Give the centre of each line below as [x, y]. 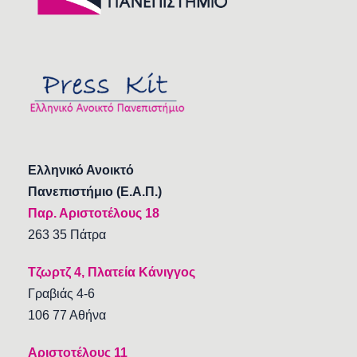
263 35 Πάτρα [67, 235]
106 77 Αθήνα [67, 316]
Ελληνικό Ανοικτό [81, 171]
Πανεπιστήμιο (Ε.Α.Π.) [95, 192]
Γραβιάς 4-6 [61, 294]
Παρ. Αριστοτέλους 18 [94, 214]
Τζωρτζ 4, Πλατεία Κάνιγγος [112, 273]
